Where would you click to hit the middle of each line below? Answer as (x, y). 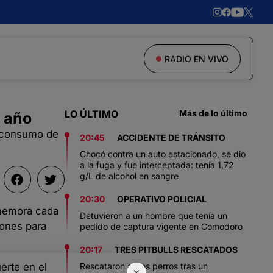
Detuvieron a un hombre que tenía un (154, 215)
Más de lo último (213, 113)
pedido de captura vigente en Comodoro (161, 226)
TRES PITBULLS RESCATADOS (176, 250)
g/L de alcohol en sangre (129, 176)
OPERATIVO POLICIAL (162, 199)
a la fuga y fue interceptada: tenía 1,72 (157, 165)
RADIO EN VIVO (197, 58)
